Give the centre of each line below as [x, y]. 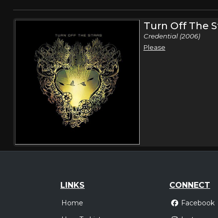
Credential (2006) [172, 36]
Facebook [198, 203]
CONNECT [190, 185]
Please [154, 47]
